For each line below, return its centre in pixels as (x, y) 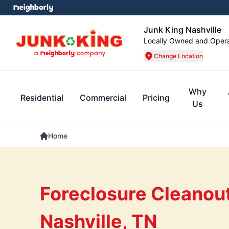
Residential (42, 98)
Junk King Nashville (182, 30)
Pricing (156, 98)
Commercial (103, 98)
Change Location (178, 56)
